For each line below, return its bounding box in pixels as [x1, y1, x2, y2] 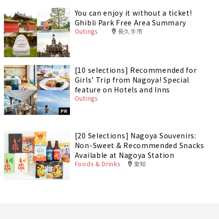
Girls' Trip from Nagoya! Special [74, 75, 190, 85]
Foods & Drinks [74, 159, 120, 168]
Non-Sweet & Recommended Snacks [74, 140, 204, 150]
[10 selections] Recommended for [74, 65, 197, 75]
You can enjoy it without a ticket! [74, 8, 192, 18]
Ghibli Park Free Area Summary [74, 18, 187, 28]
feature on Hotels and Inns [74, 85, 170, 95]
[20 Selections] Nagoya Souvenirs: [74, 130, 197, 140]
